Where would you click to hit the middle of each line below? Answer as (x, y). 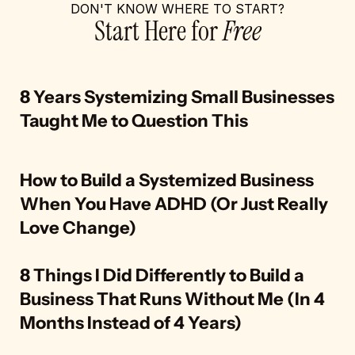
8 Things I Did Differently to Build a (162, 275)
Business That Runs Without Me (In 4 (172, 299)
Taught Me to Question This (134, 121)
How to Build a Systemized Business (167, 180)
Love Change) (78, 228)
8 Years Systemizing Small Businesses (177, 97)
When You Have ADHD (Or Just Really (174, 204)
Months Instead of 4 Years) (131, 323)
